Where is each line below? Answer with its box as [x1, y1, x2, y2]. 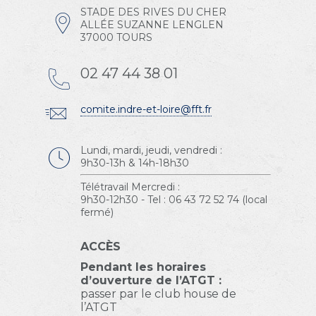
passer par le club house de [80, 287, 236, 300]
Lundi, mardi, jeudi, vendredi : [80, 144, 222, 157]
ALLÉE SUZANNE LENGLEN [80, 18, 224, 31]
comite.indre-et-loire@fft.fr [80, 103, 212, 116]
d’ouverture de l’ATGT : [80, 274, 221, 287]
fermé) [80, 206, 114, 219]
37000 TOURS [80, 31, 152, 44]
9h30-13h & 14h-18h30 [80, 157, 189, 169]
